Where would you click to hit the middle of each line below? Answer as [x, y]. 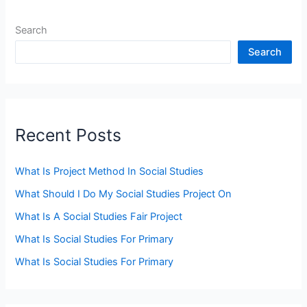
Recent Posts [69, 135]
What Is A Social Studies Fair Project [99, 216]
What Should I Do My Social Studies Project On [124, 194]
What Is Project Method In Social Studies [110, 171]
